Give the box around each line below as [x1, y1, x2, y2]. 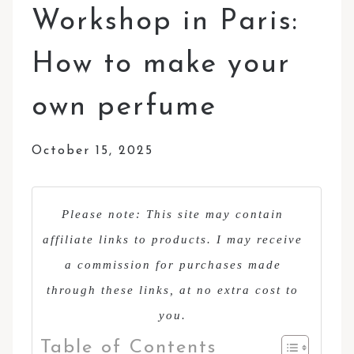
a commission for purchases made [64, 258, 281, 271]
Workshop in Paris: [32, 7, 299, 36]
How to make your [32, 50, 292, 79]
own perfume [32, 92, 217, 122]
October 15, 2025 [32, 144, 154, 157]
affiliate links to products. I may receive [43, 232, 303, 246]
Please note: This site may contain [62, 207, 284, 220]
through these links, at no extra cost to [47, 283, 299, 296]
